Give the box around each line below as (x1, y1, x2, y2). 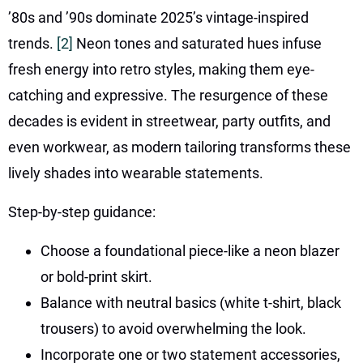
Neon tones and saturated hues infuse (76, 34, 322, 52)
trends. (8, 34, 57, 52)
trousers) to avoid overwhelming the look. (41, 319, 306, 337)
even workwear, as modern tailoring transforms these (8, 138, 351, 156)
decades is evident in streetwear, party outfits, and (8, 112, 331, 130)
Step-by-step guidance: (8, 203, 156, 220)
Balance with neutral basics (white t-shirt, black (41, 293, 341, 311)
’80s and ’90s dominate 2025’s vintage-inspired (8, 8, 309, 26)
